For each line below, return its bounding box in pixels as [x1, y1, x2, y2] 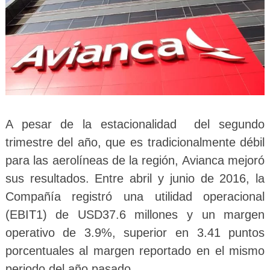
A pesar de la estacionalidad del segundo [5, 117, 265, 131]
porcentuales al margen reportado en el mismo [5, 243, 265, 257]
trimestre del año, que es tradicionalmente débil [5, 135, 265, 149]
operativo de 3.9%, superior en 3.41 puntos [5, 225, 265, 239]
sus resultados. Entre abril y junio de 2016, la [5, 171, 265, 185]
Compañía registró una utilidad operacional [5, 189, 265, 203]
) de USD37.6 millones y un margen [42, 207, 265, 221]
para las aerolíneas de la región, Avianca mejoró [5, 153, 265, 167]
